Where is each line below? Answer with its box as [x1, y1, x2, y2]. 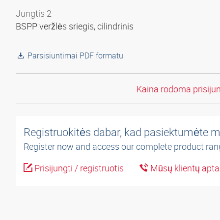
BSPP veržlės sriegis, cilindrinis [16, 20, 136, 32]
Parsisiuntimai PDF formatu [27, 50, 123, 61]
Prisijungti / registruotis [32, 162, 124, 174]
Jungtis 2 [16, 7, 52, 19]
